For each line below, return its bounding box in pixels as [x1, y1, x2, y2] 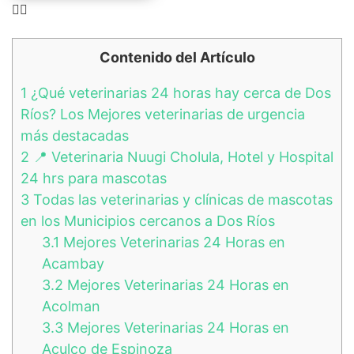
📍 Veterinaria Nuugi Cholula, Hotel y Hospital [29, 148, 333, 165]
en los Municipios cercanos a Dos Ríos [21, 212, 275, 229]
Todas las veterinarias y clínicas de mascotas [29, 190, 333, 208]
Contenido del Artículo [99, 48, 255, 66]
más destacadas [21, 126, 129, 144]
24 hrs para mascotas [21, 169, 167, 186]
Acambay [42, 254, 104, 272]
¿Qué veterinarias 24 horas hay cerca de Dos [27, 84, 331, 101]
